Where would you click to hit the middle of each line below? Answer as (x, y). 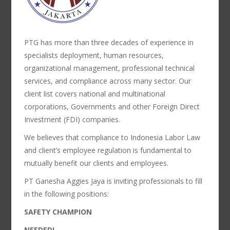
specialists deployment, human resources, (94, 55)
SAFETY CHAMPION (58, 212)
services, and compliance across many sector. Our (108, 81)
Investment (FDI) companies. (72, 119)
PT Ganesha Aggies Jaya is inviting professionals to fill (113, 181)
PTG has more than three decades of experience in (109, 42)
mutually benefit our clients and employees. (97, 163)
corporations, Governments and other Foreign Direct (112, 107)
